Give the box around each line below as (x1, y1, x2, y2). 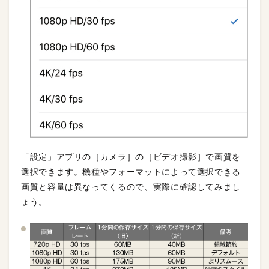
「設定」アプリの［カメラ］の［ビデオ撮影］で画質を (21, 152, 241, 162)
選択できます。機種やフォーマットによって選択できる (21, 167, 241, 177)
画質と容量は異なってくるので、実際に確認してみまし (21, 182, 241, 192)
